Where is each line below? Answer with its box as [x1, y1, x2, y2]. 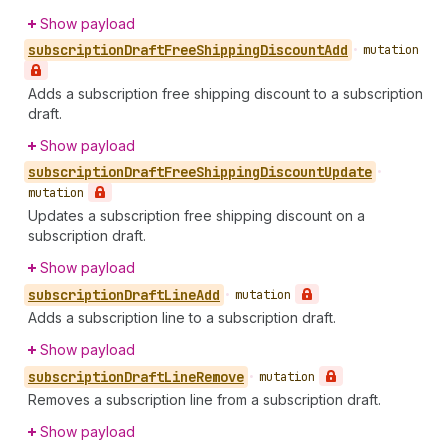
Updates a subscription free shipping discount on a [28, 206, 365, 224]
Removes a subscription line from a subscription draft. [28, 390, 381, 408]
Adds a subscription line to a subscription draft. [28, 308, 336, 326]
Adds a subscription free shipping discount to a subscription [28, 84, 423, 102]
